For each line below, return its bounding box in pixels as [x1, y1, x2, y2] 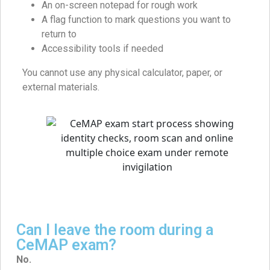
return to [42, 28, 77, 40]
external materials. [22, 81, 99, 93]
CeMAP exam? [16, 236, 116, 254]
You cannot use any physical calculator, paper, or [22, 67, 222, 79]
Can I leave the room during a [16, 221, 213, 239]
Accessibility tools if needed [42, 43, 163, 55]
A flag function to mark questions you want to [42, 14, 231, 26]
